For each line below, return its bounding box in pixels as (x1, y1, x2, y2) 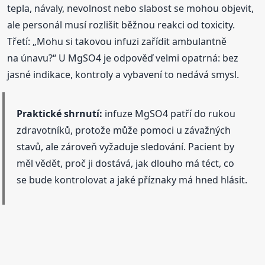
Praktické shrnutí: (17, 106, 103, 120)
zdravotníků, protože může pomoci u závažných (17, 123, 231, 137)
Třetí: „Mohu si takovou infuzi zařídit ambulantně (7, 34, 227, 48)
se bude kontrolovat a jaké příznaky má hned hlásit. (17, 173, 248, 186)
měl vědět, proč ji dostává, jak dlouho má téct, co (17, 156, 235, 170)
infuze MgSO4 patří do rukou (102, 106, 236, 120)
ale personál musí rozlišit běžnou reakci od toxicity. (7, 18, 235, 31)
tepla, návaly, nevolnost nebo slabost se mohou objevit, (7, 1, 254, 15)
